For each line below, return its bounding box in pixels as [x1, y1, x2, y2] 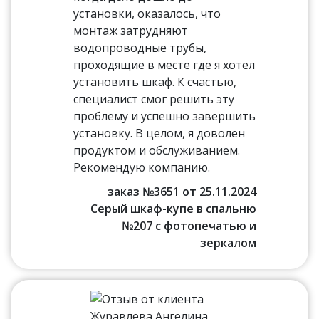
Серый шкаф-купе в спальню [90, 201, 256, 216]
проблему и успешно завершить [73, 108, 256, 124]
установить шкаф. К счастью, [73, 74, 237, 90]
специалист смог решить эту [73, 91, 235, 107]
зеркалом [199, 235, 256, 251]
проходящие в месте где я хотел [73, 57, 256, 73]
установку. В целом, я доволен [73, 125, 246, 141]
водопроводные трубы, [73, 40, 207, 56]
